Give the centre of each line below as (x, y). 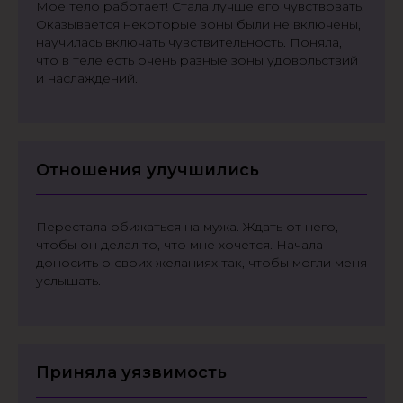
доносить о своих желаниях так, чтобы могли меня (201, 263)
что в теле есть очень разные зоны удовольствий (197, 60)
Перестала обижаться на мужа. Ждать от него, (187, 227)
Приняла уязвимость (131, 372)
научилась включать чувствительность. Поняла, (189, 42)
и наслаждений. (87, 78)
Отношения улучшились (148, 170)
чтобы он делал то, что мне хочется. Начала (179, 245)
